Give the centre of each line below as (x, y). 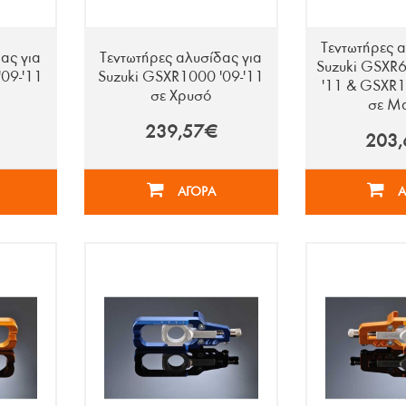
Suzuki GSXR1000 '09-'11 (181, 76)
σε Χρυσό (181, 95)
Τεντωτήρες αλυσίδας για (181, 57)
